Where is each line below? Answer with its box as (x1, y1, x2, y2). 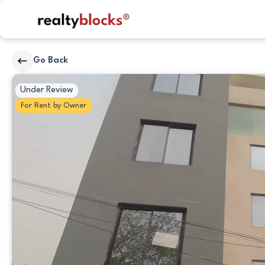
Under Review (20, 86, 73, 95)
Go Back (33, 56, 68, 65)
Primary (12, 75, 47, 88)
